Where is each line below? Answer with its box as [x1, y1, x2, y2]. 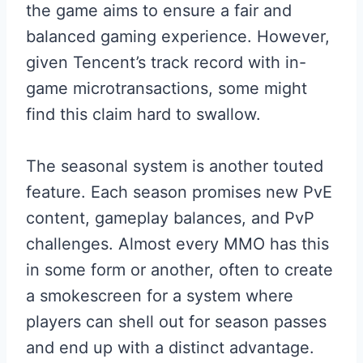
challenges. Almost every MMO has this [26, 234, 329, 254]
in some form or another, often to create [26, 260, 333, 280]
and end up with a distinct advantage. [26, 338, 314, 357]
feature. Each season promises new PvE [26, 182, 332, 202]
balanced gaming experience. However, [26, 27, 330, 46]
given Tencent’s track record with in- [26, 53, 306, 72]
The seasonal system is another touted [26, 156, 323, 176]
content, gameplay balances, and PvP [26, 208, 314, 228]
